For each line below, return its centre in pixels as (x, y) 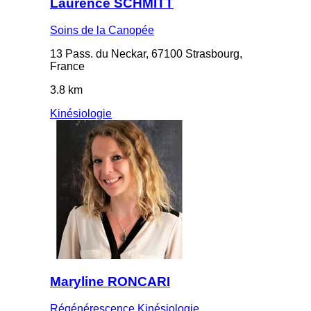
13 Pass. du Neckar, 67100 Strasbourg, (146, 53)
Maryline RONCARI (110, 282)
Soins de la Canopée (102, 30)
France (67, 66)
